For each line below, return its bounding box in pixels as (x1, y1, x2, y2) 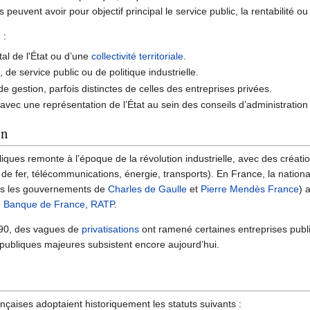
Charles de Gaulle (108, 183, 187, 194)
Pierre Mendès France (201, 183, 299, 194)
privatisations (82, 223, 139, 235)
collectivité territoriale (91, 51, 184, 62)
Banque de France (3, 198, 85, 210)
